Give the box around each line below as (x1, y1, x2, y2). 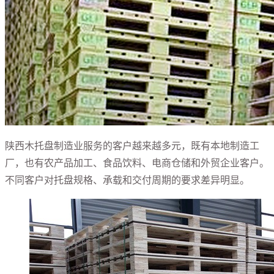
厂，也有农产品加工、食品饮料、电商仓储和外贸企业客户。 (5, 157, 269, 168)
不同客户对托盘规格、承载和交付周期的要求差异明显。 (5, 174, 250, 185)
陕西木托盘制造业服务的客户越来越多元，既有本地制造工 (5, 140, 259, 151)
